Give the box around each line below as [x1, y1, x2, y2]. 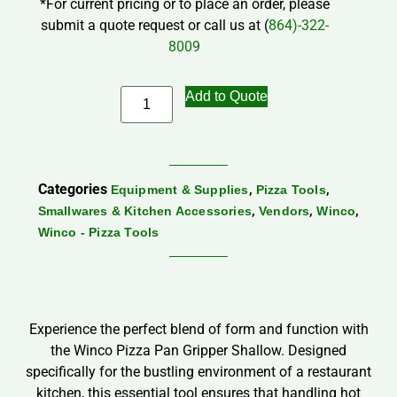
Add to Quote [184, 89, 268, 105]
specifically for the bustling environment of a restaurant [26, 362, 371, 380]
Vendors [258, 204, 310, 219]
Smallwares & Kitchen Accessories [37, 204, 252, 219]
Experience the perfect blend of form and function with [28, 320, 369, 338]
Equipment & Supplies [110, 183, 249, 198]
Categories [37, 181, 107, 198]
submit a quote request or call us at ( [40, 17, 269, 35]
